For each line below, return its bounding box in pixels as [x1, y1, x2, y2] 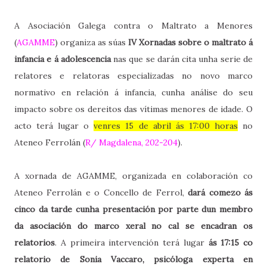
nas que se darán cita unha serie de [110, 53, 253, 64]
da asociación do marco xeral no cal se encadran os [14, 220, 253, 231]
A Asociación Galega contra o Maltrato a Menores [14, 20, 253, 31]
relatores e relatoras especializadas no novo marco [14, 70, 253, 81]
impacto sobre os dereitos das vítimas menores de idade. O [14, 103, 253, 114]
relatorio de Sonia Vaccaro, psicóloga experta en [14, 253, 253, 265]
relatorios [14, 237, 55, 248]
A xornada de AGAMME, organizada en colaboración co [14, 170, 253, 181]
